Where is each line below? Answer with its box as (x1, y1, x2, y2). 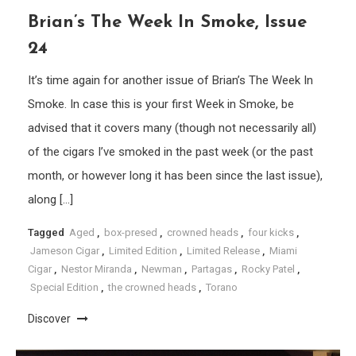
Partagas (192, 262, 233, 275)
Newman (141, 262, 183, 275)
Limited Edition (109, 244, 178, 257)
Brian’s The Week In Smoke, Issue (28, 13, 308, 32)
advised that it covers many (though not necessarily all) (28, 120, 317, 135)
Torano (206, 281, 238, 293)
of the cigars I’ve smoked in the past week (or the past (28, 144, 314, 159)
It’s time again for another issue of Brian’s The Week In (28, 72, 314, 87)
